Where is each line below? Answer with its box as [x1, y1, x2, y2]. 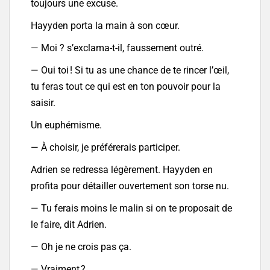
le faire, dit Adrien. [31, 219, 107, 231]
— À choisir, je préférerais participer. [31, 142, 180, 154]
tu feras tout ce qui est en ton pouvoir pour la [31, 81, 221, 93]
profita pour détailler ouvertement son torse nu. [31, 180, 229, 192]
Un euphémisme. [31, 119, 102, 131]
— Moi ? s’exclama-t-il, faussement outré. [31, 42, 204, 54]
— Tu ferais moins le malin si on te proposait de [31, 202, 232, 215]
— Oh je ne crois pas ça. [31, 241, 131, 253]
